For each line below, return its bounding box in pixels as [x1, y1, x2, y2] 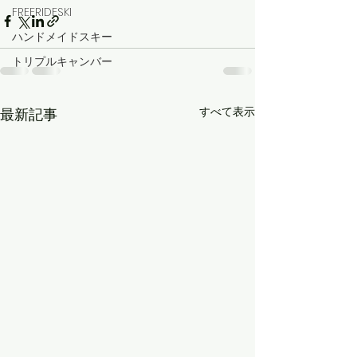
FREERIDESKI [12, 3, 72, 20]
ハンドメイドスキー [12, 28, 112, 45]
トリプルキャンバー [12, 53, 112, 69]
